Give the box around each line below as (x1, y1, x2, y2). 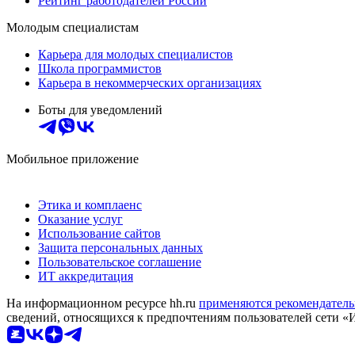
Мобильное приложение (6, 151, 139, 166)
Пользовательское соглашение (38, 254, 201, 269)
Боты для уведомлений (38, 102, 162, 116)
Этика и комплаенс (38, 197, 142, 212)
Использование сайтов (38, 226, 161, 240)
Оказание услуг (38, 212, 123, 226)
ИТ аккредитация (38, 269, 133, 283)
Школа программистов (38, 61, 162, 75)
